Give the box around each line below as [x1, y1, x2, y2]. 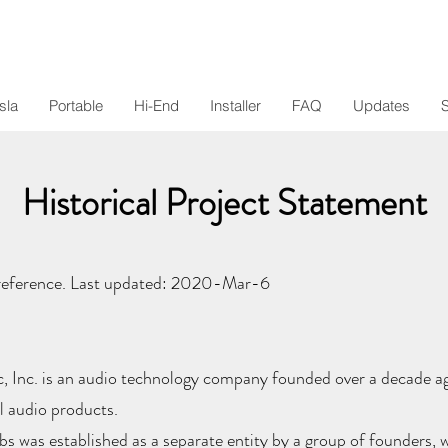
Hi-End [134, 96, 179, 116]
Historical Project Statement [21, 177, 427, 230]
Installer [210, 96, 261, 116]
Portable [49, 96, 103, 116]
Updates [353, 96, 410, 116]
